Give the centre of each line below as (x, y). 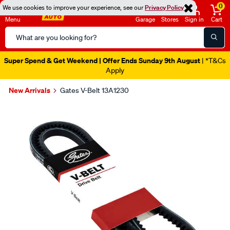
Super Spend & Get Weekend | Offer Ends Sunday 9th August (102, 60)
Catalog (18, 45)
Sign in (194, 19)
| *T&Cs (213, 61)
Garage (145, 19)
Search (17, 32)
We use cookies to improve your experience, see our (74, 7)
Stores (170, 19)
